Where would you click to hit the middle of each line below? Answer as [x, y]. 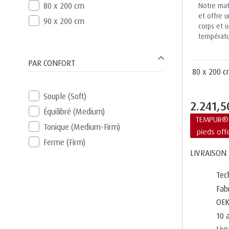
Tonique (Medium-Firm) [82, 127]
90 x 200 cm [64, 21]
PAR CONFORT [51, 63]
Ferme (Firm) [64, 142]
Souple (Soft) [65, 96]
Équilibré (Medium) [74, 112]
